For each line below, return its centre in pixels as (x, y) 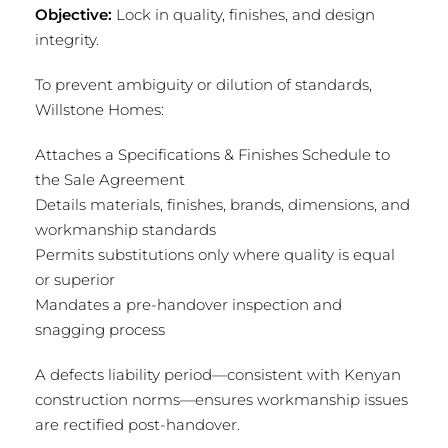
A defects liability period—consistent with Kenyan (218, 374)
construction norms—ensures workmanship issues (221, 399)
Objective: (73, 14)
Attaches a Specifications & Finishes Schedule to (212, 154)
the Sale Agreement (110, 179)
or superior (75, 279)
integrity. (67, 39)
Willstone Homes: (99, 109)
